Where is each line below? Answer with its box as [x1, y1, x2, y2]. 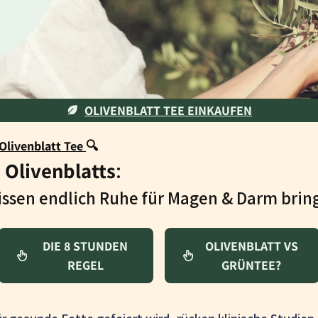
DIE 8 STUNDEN [43, 237, 128, 254]
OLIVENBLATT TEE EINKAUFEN [84, 102, 252, 119]
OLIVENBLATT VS [204, 237, 298, 254]
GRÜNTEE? [221, 256, 281, 273]
